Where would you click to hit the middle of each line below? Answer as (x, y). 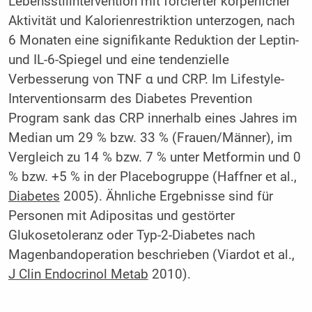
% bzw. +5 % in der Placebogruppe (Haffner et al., (152, 177)
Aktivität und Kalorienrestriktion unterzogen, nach (151, 21)
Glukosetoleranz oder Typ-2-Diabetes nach (131, 236)
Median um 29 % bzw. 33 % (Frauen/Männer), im (150, 138)
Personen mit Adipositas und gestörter (121, 216)
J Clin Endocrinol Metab (78, 275)
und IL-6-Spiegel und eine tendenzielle (118, 60)
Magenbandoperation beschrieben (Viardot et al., (151, 255)
